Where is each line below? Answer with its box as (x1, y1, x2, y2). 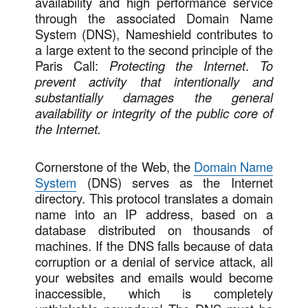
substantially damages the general (35, 88, 273, 107)
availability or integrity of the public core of (35, 104, 273, 122)
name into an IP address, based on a (35, 205, 273, 223)
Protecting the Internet (98, 56, 245, 75)
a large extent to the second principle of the (35, 41, 273, 59)
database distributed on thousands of (35, 221, 273, 239)
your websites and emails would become (35, 268, 273, 287)
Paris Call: (35, 56, 99, 75)
